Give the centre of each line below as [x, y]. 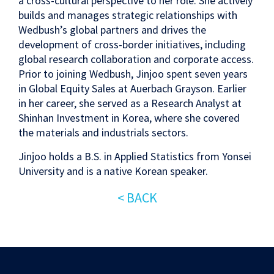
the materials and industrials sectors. [103, 132]
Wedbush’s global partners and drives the [112, 30]
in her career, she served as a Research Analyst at [130, 103]
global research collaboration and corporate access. [136, 59]
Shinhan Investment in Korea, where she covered [129, 118]
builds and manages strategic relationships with [128, 15]
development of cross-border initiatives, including [132, 44]
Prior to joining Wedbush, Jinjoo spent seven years [133, 74]
